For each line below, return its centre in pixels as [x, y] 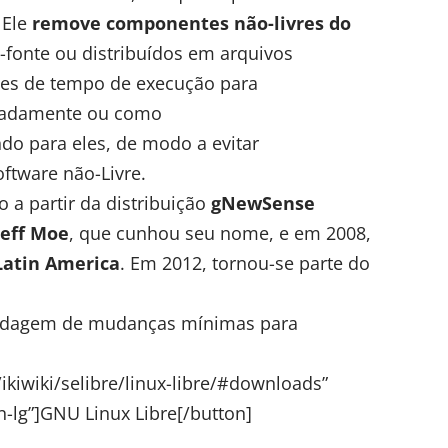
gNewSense [263, 202]
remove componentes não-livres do [191, 22]
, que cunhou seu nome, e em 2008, [220, 232]
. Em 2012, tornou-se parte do [245, 262]
